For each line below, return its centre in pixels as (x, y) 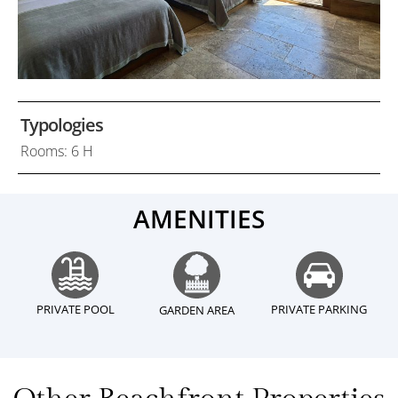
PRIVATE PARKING (319, 309)
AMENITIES (199, 218)
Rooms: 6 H (57, 151)
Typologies (62, 124)
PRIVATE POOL (75, 309)
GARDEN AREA (197, 310)
